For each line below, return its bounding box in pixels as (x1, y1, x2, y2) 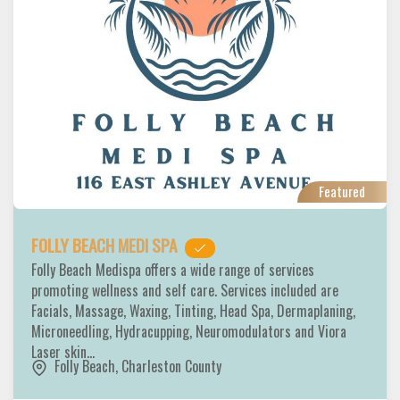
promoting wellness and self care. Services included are (31, 279, 338, 302)
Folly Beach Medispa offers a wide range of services (31, 259, 314, 281)
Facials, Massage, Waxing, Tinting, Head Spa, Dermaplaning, (31, 300, 355, 322)
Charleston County (121, 355, 221, 378)
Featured (319, 181, 365, 202)
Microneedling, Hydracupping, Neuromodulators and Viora (31, 321, 346, 343)
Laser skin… (31, 341, 98, 363)
